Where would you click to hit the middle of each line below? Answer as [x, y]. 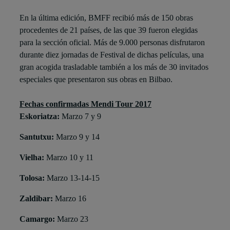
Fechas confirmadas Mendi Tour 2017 [85, 104]
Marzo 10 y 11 [70, 158]
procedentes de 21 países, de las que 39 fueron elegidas [109, 30]
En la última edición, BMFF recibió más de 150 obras [106, 18]
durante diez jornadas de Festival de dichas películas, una [112, 55]
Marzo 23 [72, 219]
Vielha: [33, 158]
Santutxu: [37, 137]
